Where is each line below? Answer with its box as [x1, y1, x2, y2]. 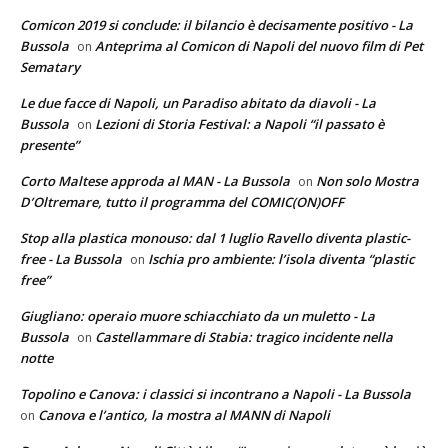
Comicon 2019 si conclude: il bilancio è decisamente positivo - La [20, 16, 413, 35]
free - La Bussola [20, 250, 122, 269]
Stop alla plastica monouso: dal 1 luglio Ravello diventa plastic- [20, 229, 410, 248]
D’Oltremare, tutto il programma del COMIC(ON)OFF [20, 193, 344, 212]
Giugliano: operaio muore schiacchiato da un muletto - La [20, 307, 375, 326]
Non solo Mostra [316, 172, 419, 191]
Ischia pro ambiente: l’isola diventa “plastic [148, 250, 414, 269]
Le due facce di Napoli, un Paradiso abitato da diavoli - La [20, 94, 376, 113]
